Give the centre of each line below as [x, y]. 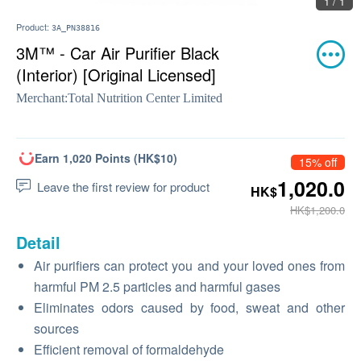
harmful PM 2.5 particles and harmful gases [157, 286]
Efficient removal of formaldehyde [129, 349]
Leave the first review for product [123, 187]
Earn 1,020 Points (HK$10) [106, 158]
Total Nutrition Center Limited [145, 98]
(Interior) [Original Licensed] [116, 75]
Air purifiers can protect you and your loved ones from [189, 266]
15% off [318, 162]
